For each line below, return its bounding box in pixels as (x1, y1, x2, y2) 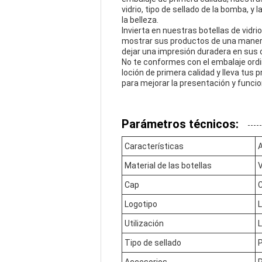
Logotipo (125, 199, 157, 209)
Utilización (125, 219, 164, 228)
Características (125, 142, 184, 151)
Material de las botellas (125, 161, 212, 170)
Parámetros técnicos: (122, 117, 239, 131)
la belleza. (122, 15, 158, 25)
